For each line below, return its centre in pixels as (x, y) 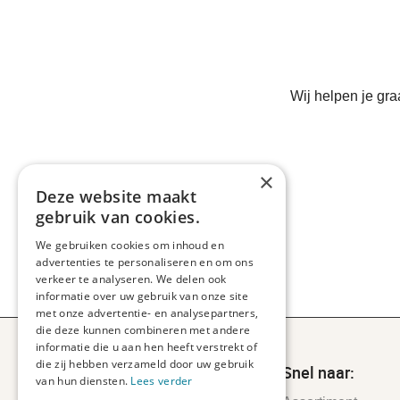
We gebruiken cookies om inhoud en (130, 245)
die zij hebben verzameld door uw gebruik (145, 364)
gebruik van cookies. (118, 217)
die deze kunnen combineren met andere (143, 330)
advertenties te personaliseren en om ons (145, 262)
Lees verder (162, 381)
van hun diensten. (83, 381)
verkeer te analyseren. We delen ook (131, 279)
